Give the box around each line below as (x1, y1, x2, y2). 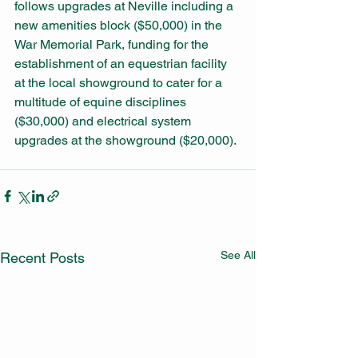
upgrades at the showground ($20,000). (14, 132, 239, 148)
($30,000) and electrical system (14, 113, 194, 129)
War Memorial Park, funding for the (14, 36, 212, 52)
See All (221, 248, 256, 261)
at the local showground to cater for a (14, 74, 225, 90)
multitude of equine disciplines (14, 93, 189, 109)
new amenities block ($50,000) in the (14, 17, 225, 33)
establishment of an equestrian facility (14, 55, 230, 71)
